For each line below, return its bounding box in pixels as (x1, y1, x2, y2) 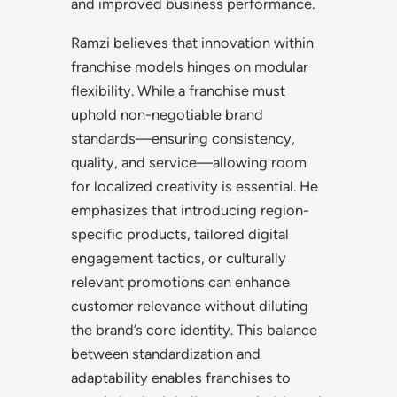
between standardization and (71, 344, 261, 362)
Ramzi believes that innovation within (71, 33, 314, 51)
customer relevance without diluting (71, 296, 308, 315)
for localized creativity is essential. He (71, 176, 318, 195)
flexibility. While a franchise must (71, 81, 285, 99)
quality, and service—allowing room (71, 152, 307, 171)
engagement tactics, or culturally (71, 248, 286, 267)
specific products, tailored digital (71, 224, 289, 243)
